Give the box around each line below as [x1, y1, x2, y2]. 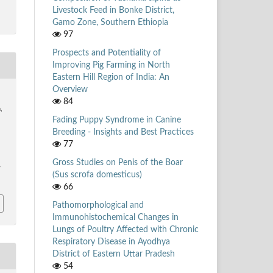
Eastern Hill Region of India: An [52, 73, 169, 82]
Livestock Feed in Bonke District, [52, 5, 174, 15]
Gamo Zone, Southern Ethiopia [52, 18, 168, 27]
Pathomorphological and [52, 200, 144, 210]
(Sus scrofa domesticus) [52, 170, 142, 179]
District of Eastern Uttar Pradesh [52, 249, 175, 258]
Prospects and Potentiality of [52, 48, 161, 57]
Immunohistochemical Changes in [52, 213, 179, 222]
